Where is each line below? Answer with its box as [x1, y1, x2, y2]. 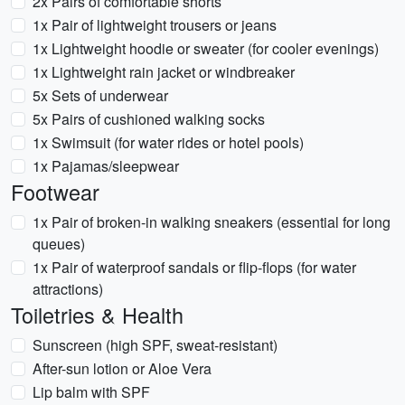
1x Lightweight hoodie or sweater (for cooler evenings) [33, 38, 379, 59]
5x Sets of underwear [33, 85, 168, 106]
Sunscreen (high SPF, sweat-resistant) [33, 334, 278, 355]
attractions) [33, 278, 103, 299]
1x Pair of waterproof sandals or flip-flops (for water [33, 257, 356, 278]
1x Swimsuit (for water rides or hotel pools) [33, 132, 304, 153]
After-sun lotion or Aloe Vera [33, 358, 212, 379]
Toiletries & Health [11, 299, 184, 330]
